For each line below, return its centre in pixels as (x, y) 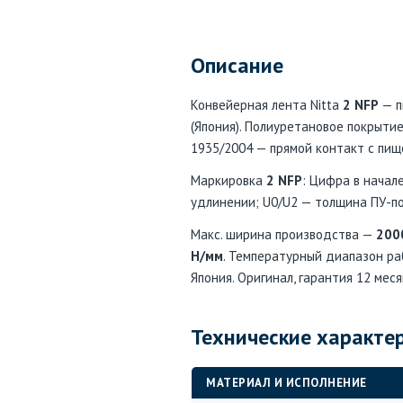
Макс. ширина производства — (283, 234)
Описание (237, 65)
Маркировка (228, 180)
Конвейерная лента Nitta (267, 105)
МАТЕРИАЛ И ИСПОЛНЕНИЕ (287, 383)
